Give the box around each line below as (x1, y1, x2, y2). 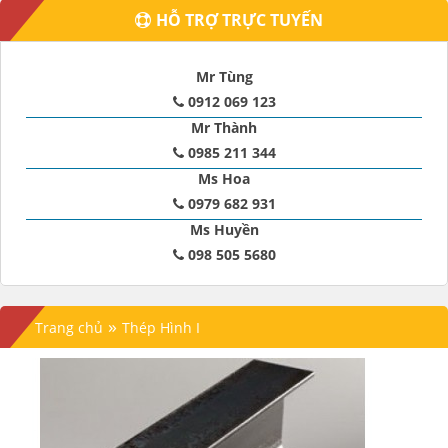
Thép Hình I (122, 318, 200, 337)
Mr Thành (191, 118, 257, 137)
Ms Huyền (189, 220, 259, 239)
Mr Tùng (195, 67, 253, 86)
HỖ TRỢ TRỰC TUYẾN (156, 9, 323, 31)
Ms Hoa (198, 169, 250, 188)
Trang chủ (35, 318, 103, 337)
